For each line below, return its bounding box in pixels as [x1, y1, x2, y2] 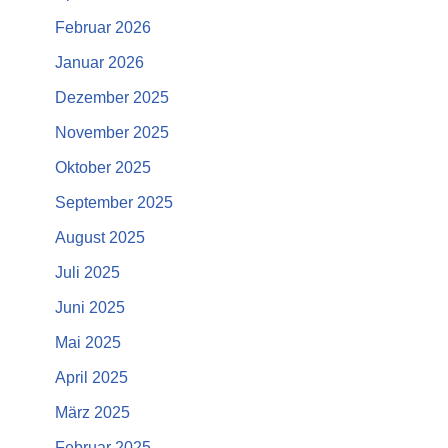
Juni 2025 [55, 299, 125, 317]
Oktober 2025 [55, 159, 151, 177]
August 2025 [55, 229, 145, 247]
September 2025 [55, 194, 173, 212]
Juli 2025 [55, 264, 120, 282]
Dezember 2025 [55, 89, 169, 107]
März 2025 [55, 404, 130, 422]
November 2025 [55, 124, 169, 142]
